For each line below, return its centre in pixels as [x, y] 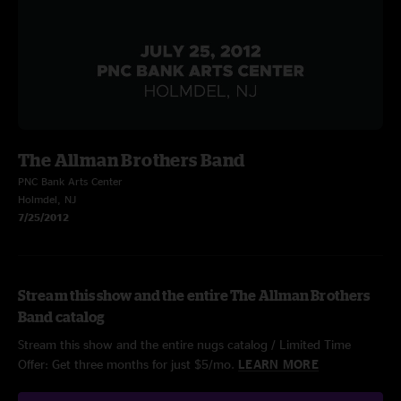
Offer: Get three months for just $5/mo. [128, 364]
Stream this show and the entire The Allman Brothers [194, 295]
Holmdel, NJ [47, 199]
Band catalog [62, 317]
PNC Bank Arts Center [70, 181]
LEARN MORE [278, 364]
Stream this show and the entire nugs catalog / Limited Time [184, 344]
